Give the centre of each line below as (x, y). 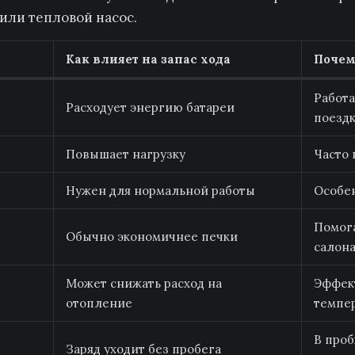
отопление (99, 303)
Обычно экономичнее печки (152, 237)
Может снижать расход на (144, 283)
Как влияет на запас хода (148, 59)
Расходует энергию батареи (150, 107)
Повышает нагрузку (126, 154)
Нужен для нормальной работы (160, 191)
